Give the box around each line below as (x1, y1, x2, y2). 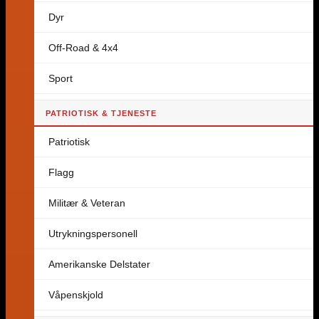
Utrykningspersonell (48, 228, 137, 239)
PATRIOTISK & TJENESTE (46, 109, 157, 117)
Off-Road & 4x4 (48, 42, 118, 53)
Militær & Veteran (48, 197, 125, 209)
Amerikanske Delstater (48, 258, 150, 270)
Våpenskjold (48, 289, 103, 300)
